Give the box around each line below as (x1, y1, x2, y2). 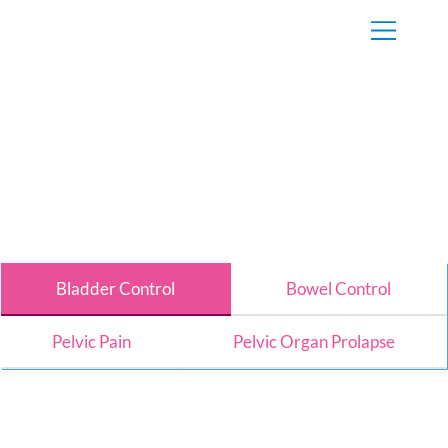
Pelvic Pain (51, 331, 131, 353)
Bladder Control (56, 278, 176, 300)
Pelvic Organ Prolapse (233, 331, 396, 353)
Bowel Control (286, 278, 392, 300)
